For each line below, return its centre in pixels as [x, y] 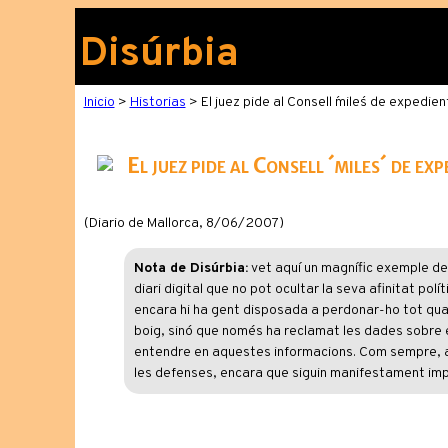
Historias [157, 102]
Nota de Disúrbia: [190, 268]
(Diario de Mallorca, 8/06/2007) [183, 223]
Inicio [99, 102]
